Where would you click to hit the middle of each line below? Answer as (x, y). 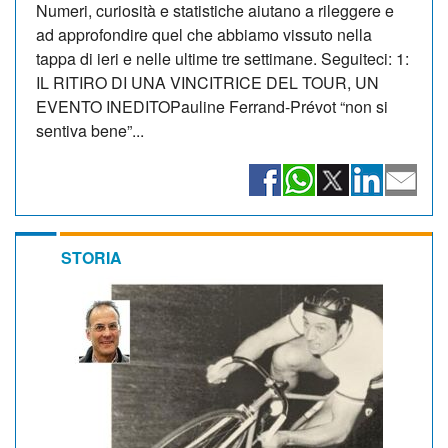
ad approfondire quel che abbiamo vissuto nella (204, 34)
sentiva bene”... (90, 130)
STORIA (91, 257)
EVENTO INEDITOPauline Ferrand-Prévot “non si (212, 106)
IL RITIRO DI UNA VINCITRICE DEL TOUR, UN (207, 82)
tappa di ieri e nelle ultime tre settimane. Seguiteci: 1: (222, 58)
